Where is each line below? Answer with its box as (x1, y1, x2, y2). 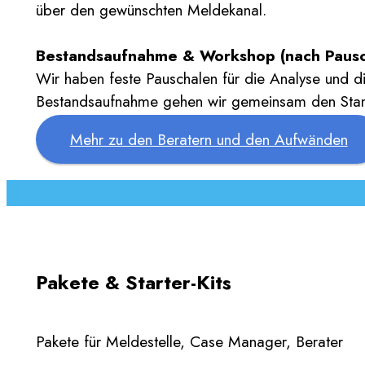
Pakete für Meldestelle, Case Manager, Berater (36, 330, 343, 354)
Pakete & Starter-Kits (36, 268, 231, 297)
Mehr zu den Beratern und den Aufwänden (69, 128, 348, 152)
